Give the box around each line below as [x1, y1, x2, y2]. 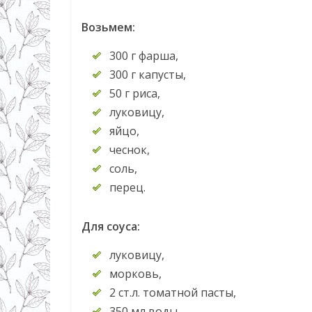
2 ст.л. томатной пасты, [109, 285, 236, 301]
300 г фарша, [109, 48, 178, 64]
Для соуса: [81, 219, 140, 235]
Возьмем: [81, 19, 135, 36]
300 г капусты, [109, 67, 186, 83]
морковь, [109, 266, 162, 282]
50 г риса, [109, 86, 160, 102]
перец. [109, 180, 146, 196]
